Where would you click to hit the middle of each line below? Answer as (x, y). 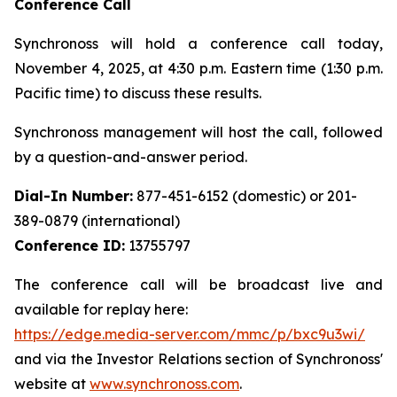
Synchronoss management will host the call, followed (198, 132)
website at (52, 384)
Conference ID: (70, 245)
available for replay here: (101, 309)
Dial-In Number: (74, 196)
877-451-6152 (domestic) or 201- (245, 196)
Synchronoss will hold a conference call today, (198, 43)
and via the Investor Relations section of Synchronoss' (198, 359)
